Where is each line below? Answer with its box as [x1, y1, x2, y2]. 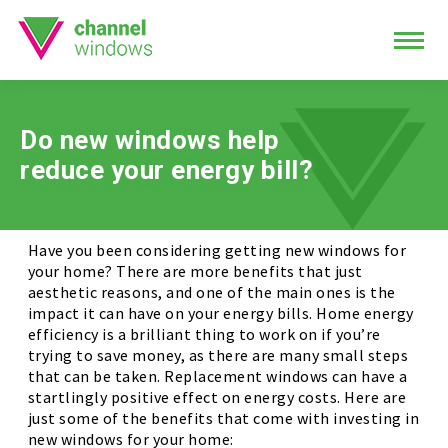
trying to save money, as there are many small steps [27, 345, 408, 365]
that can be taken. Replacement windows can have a [27, 366, 407, 386]
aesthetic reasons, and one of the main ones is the [27, 282, 396, 302]
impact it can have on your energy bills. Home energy [27, 303, 414, 323]
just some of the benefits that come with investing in [27, 408, 419, 428]
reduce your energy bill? [20, 155, 313, 185]
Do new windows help [20, 125, 280, 155]
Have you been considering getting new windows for [27, 240, 406, 260]
